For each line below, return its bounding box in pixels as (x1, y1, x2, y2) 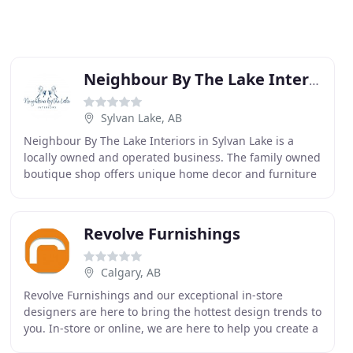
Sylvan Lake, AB (100, 110, 182, 125)
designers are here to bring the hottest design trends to (23, 304, 321, 319)
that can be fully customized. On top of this (23, 183, 252, 198)
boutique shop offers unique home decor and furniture (23, 166, 317, 181)
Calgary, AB (100, 265, 161, 280)
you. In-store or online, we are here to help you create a (23, 321, 318, 336)
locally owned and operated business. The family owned (23, 150, 321, 165)
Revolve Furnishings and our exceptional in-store (23, 288, 283, 303)
